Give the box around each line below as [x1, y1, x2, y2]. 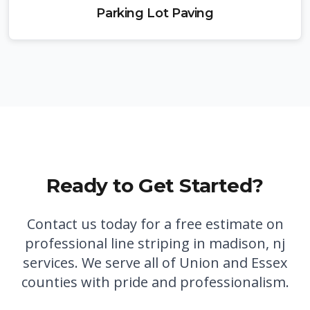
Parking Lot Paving [96, 6, 214, 21]
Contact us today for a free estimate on [26, 215, 284, 233]
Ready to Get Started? [46, 174, 264, 197]
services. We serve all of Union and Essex [23, 253, 287, 272]
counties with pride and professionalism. [21, 273, 289, 291]
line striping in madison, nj [111, 234, 285, 253]
